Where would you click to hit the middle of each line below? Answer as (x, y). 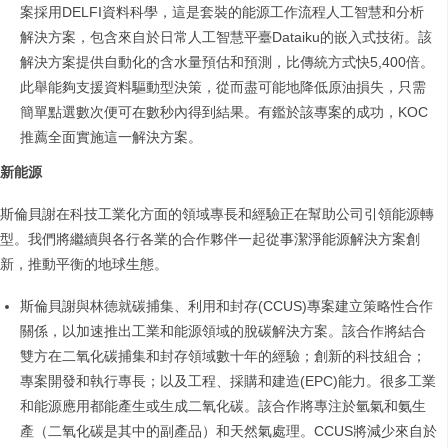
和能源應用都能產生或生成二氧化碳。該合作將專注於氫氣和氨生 (223, 406)
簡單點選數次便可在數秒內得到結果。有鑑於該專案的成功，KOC (224, 112)
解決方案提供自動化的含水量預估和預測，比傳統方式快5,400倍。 (227, 62)
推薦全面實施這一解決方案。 (111, 137)
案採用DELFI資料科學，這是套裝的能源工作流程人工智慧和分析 (222, 12)
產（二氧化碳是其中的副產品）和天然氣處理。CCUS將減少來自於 (228, 431)
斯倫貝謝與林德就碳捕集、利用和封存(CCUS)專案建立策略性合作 (226, 306)
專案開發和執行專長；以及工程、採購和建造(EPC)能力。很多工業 (228, 381)
